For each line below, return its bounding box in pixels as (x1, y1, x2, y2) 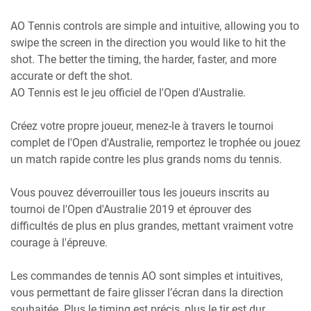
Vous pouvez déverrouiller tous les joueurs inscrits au (10, 185, 269, 199)
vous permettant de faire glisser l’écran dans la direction (10, 285, 283, 299)
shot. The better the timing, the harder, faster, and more (10, 52, 276, 66)
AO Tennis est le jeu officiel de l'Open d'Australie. (10, 85, 246, 99)
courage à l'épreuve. (10, 235, 108, 249)
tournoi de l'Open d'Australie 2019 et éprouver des (10, 202, 251, 216)
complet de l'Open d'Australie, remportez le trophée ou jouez (10, 135, 301, 149)
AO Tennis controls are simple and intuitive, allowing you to (10, 19, 299, 33)
